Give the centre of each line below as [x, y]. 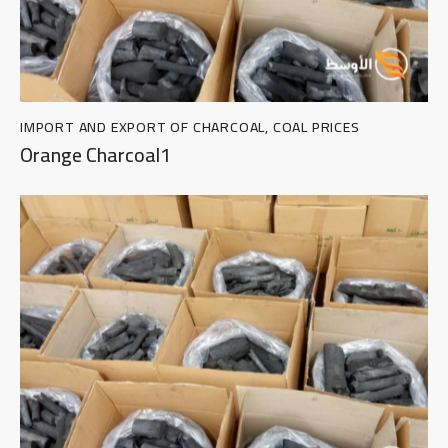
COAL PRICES [316, 126]
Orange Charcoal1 [95, 155]
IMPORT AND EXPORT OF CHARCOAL [143, 126]
